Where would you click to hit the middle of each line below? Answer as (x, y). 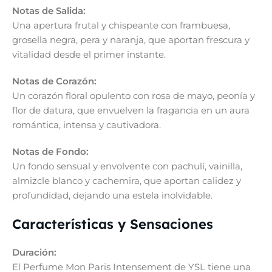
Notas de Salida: (49, 11)
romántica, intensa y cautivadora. (87, 125)
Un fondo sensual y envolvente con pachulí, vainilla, (127, 166)
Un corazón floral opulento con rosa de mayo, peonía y (134, 96)
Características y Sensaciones (113, 224)
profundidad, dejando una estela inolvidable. (112, 195)
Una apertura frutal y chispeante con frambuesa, (121, 25)
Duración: (34, 252)
